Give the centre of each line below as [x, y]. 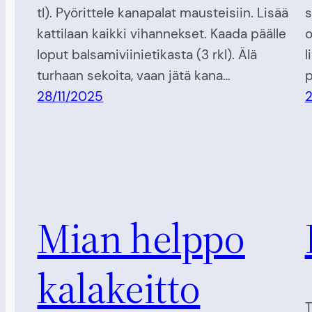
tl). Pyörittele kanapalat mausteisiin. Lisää [163, 13]
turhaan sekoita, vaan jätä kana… [134, 75]
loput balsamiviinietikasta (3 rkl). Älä [147, 54]
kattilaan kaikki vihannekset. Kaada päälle [162, 33]
